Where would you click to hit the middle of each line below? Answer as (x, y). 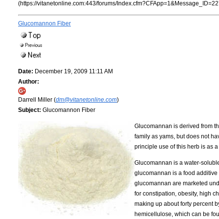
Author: (29, 81)
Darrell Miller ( (37, 99)
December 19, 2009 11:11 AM (73, 71)
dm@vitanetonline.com (86, 99)
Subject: (30, 110)
